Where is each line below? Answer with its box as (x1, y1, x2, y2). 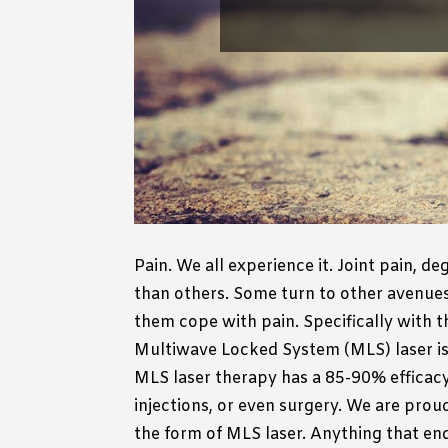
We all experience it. (176, 256, 334, 278)
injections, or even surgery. (134, 396, 343, 418)
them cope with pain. (134, 312, 300, 334)
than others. (134, 284, 230, 306)
